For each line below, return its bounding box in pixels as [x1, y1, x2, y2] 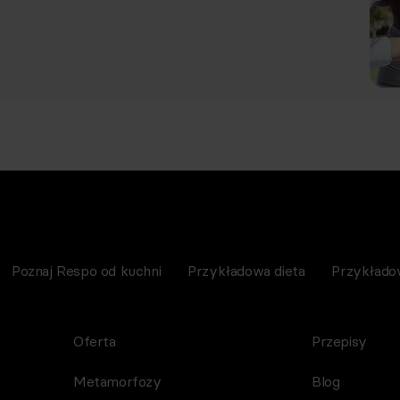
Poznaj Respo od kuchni [11, 262, 162, 279]
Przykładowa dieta [187, 262, 305, 279]
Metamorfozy [73, 372, 162, 390]
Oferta [73, 332, 116, 350]
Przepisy [312, 332, 367, 350]
